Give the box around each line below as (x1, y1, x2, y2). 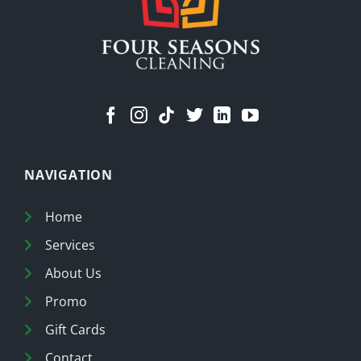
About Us (45, 263, 102, 282)
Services (45, 235, 95, 254)
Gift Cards (45, 320, 106, 338)
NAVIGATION (24, 165, 113, 184)
